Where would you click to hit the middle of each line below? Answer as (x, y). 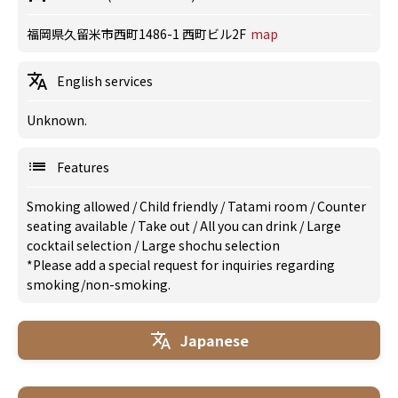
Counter (342, 206)
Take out (165, 226)
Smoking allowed (80, 206)
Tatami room (269, 206)
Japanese (214, 340)
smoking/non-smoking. (99, 284)
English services (105, 81)
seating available (79, 226)
